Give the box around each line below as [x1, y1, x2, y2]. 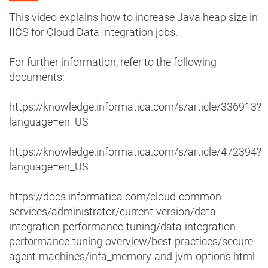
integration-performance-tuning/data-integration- [9, 220, 239, 233]
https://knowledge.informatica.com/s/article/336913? [9, 100, 261, 114]
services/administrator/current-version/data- [9, 205, 219, 218]
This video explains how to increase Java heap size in [9, 11, 258, 24]
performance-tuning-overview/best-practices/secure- [9, 235, 256, 248]
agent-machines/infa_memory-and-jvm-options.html [9, 250, 255, 263]
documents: [9, 71, 65, 84]
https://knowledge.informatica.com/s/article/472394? [9, 145, 261, 159]
